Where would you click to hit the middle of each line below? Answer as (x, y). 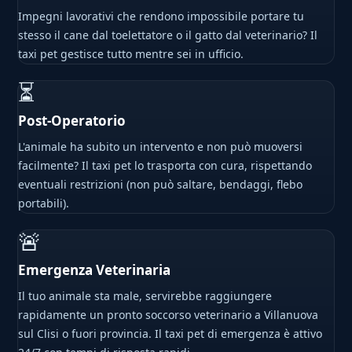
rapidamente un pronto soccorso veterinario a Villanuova (169, 315)
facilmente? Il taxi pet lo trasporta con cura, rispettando (165, 166)
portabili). (44, 203)
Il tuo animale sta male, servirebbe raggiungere (145, 296)
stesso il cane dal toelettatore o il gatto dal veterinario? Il (168, 35)
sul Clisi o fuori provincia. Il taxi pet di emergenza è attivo (170, 334)
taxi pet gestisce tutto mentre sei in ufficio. (131, 54)
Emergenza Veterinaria (95, 270)
